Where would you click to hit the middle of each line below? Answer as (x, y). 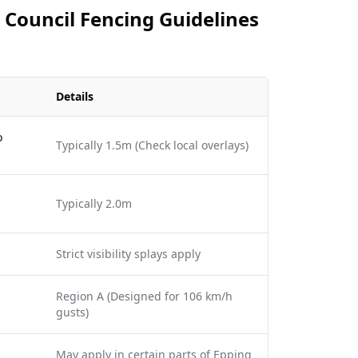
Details (75, 96)
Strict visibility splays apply (128, 254)
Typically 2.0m (94, 203)
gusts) (72, 312)
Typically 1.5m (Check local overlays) (152, 145)
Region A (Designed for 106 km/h (144, 296)
